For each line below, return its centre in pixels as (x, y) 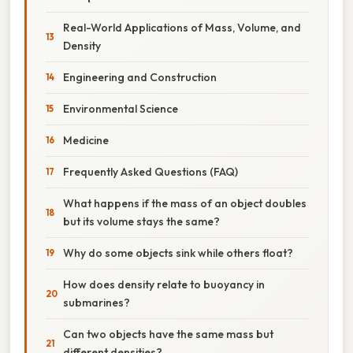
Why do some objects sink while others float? (178, 253)
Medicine (86, 140)
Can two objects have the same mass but (168, 334)
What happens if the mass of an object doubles (185, 203)
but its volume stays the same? (141, 221)
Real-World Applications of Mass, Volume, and (182, 27)
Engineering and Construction (140, 77)
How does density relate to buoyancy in (164, 284)
